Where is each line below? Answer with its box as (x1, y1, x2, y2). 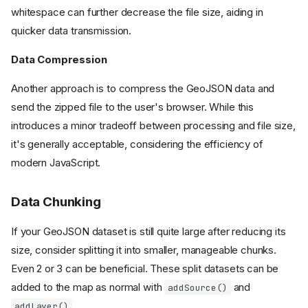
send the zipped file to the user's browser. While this (11, 100, 254, 113)
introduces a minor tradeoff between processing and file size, (11, 118, 296, 132)
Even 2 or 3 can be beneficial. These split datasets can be (11, 261, 279, 275)
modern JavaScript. (11, 155, 101, 169)
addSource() (168, 281, 228, 294)
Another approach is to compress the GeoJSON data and (11, 81, 275, 95)
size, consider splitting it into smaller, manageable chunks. (11, 243, 277, 256)
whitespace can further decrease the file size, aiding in (11, 5, 263, 19)
